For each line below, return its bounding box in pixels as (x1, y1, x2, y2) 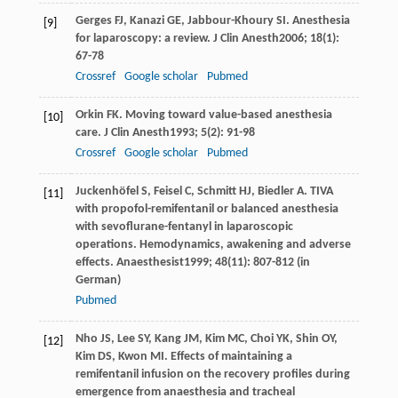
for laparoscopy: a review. (75, 31, 213, 45)
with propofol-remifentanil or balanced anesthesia (75, 202, 338, 216)
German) (75, 273, 121, 287)
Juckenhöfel (75, 184, 139, 198)
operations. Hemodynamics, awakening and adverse (75, 237, 351, 251)
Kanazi (129, 13, 164, 28)
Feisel (153, 184, 182, 198)
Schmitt (196, 184, 236, 198)
